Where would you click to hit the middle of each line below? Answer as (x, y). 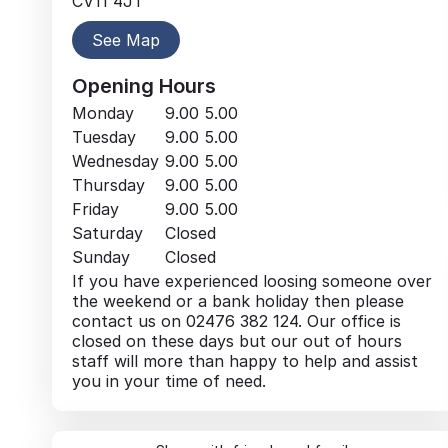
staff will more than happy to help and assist (245, 360)
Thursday (108, 184)
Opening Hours (144, 85)
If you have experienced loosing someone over (252, 280)
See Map (126, 39)
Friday (95, 208)
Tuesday (104, 136)
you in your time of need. (169, 380)
